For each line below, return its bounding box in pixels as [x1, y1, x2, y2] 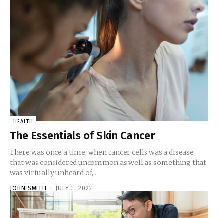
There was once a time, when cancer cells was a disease [10, 147, 194, 157]
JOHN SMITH [10, 184, 47, 192]
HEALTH [13, 118, 33, 125]
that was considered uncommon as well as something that [10, 158, 206, 167]
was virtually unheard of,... [10, 168, 98, 177]
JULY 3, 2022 [55, 184, 92, 192]
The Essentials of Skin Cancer [10, 128, 155, 142]
